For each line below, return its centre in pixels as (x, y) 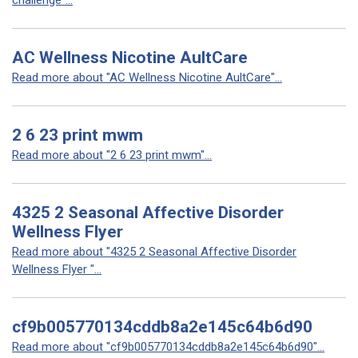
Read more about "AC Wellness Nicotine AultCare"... (147, 78)
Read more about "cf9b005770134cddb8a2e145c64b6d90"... (168, 347)
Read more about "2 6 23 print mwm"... (112, 155)
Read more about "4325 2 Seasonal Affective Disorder (154, 252)
